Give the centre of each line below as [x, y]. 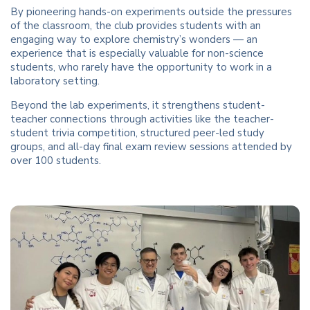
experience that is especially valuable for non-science [137, 54]
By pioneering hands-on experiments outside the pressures [151, 12]
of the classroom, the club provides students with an [136, 26]
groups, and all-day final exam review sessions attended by [151, 147]
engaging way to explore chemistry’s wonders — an [134, 40]
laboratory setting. [55, 81]
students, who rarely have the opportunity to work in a [141, 67]
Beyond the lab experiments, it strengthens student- [138, 106]
